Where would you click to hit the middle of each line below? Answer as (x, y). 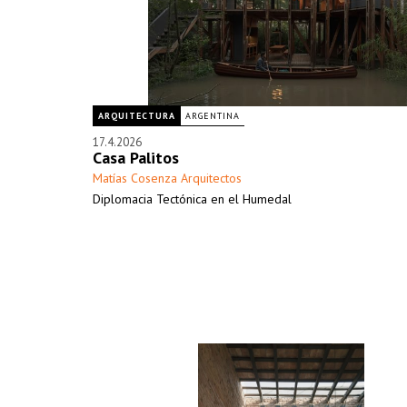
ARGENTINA (213, 116)
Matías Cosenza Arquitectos (167, 178)
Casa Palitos (136, 158)
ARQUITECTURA (137, 116)
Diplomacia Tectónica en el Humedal (192, 199)
